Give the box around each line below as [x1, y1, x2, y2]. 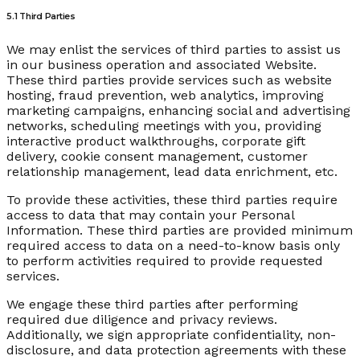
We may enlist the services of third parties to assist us [6, 42, 341, 58]
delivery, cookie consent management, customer [6, 149, 308, 165]
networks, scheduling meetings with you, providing [6, 118, 321, 134]
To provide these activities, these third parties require [6, 192, 337, 208]
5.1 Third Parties [6, 11, 76, 22]
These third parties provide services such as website [6, 72, 332, 88]
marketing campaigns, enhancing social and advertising [6, 103, 350, 119]
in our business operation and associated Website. [6, 57, 317, 73]
